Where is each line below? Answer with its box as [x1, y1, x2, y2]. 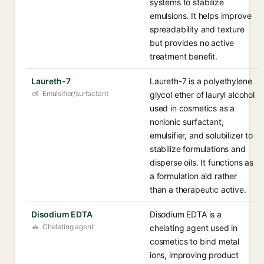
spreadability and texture [150, 24, 245, 34]
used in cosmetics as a [150, 103, 235, 113]
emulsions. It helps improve [150, 11, 252, 21]
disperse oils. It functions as [150, 157, 253, 167]
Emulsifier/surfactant [42, 89, 108, 98]
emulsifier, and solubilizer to [150, 130, 253, 140]
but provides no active [150, 38, 235, 48]
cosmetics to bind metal [150, 236, 240, 246]
